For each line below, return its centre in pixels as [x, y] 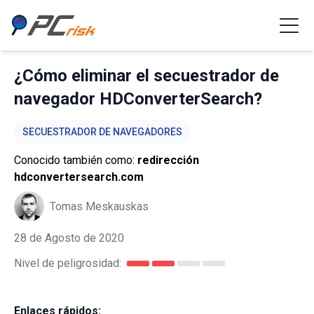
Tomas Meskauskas [99, 206]
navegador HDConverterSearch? [138, 99]
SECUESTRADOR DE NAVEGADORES [102, 132]
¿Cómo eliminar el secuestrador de [146, 76]
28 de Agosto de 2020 [69, 238]
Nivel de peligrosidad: [68, 263]
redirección [168, 160]
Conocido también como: [76, 160]
